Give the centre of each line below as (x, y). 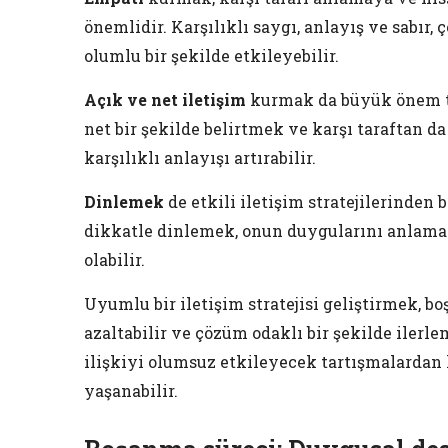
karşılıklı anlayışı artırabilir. (200, 158)
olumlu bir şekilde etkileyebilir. (211, 56)
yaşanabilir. (131, 391)
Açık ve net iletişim (165, 100)
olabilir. (114, 260)
